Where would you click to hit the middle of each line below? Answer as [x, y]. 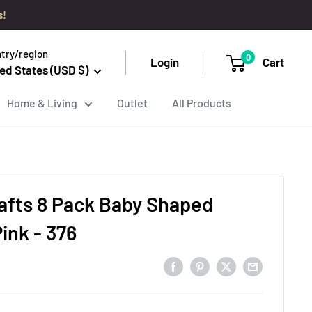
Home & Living [42, 103]
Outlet [132, 103]
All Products [202, 103]
